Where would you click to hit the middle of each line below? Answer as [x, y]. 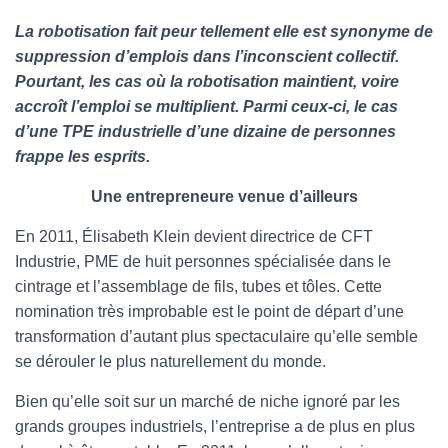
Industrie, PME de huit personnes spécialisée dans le [203, 261]
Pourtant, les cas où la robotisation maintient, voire [207, 81]
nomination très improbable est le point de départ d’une [209, 311]
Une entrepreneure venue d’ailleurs [224, 196]
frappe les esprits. [82, 156]
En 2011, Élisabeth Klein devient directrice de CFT [194, 236]
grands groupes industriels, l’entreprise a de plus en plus [215, 426]
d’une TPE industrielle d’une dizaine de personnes [205, 131]
